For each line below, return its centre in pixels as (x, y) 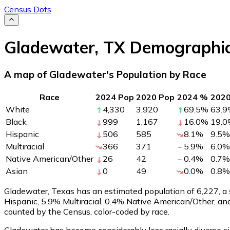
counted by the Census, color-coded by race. (87, 211)
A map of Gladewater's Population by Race (105, 75)
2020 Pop (155, 97)
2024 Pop (115, 97)
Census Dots (28, 9)
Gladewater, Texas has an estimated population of (100, 191)
